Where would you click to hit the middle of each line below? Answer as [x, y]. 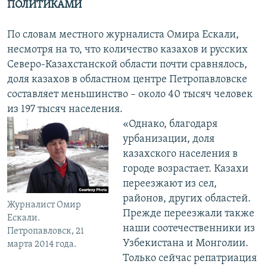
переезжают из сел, [170, 184]
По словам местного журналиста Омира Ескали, [123, 35]
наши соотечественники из [189, 229]
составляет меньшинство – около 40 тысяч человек [130, 95]
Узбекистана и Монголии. [185, 244]
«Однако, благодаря [170, 125]
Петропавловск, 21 [46, 231]
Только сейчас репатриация [190, 259]
